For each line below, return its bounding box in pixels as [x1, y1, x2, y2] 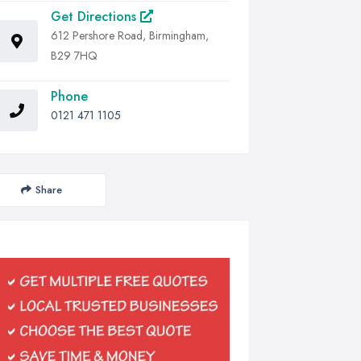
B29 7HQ [51, 47, 98, 64]
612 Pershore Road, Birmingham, [51, 27, 209, 44]
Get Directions [51, 6, 140, 26]
